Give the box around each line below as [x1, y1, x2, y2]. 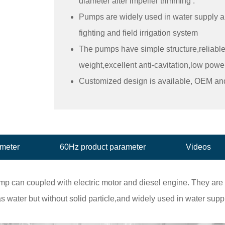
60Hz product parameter [60, 143, 146, 151]
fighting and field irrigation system [79, 29, 198, 37]
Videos [186, 143, 211, 151]
